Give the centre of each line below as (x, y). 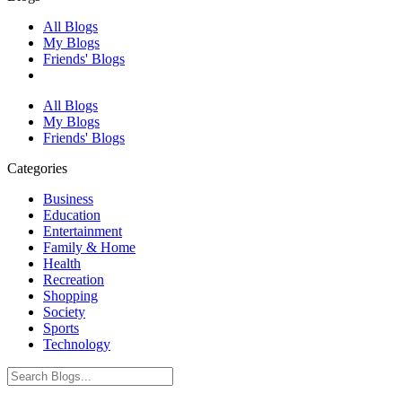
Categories (37, 168)
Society (64, 312)
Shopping (70, 296)
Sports (61, 328)
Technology (77, 344)
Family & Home (89, 247)
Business (68, 199)
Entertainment (83, 231)
